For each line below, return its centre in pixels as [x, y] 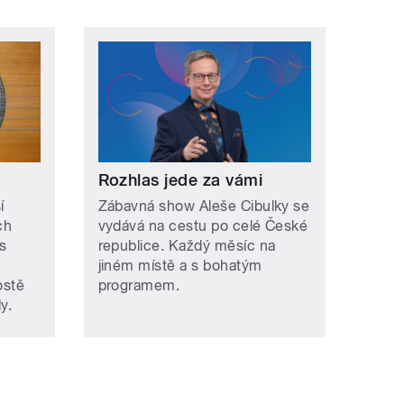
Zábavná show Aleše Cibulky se [204, 206]
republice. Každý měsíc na [187, 245]
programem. [139, 285]
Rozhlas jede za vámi [180, 179]
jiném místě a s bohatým [180, 265]
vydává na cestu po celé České [203, 225]
